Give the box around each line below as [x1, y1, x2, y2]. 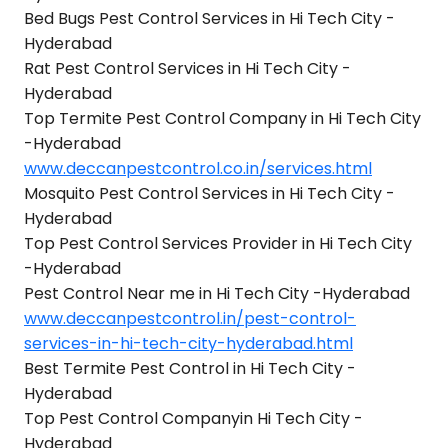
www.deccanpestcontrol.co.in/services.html [24, 157, 372, 180]
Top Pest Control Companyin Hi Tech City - [24, 407, 363, 430]
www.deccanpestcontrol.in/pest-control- [24, 307, 356, 330]
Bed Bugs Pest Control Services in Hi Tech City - [24, 7, 395, 30]
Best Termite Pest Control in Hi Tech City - [24, 357, 356, 380]
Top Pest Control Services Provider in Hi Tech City [24, 232, 412, 255]
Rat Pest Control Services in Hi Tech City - [24, 57, 351, 80]
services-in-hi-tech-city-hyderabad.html [24, 332, 353, 355]
